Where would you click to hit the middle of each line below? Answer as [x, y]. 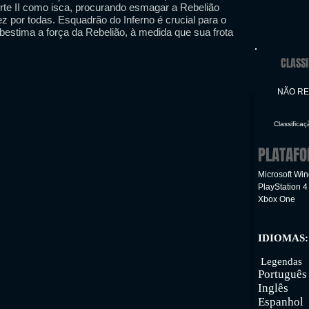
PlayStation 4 [283, 187]
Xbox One [277, 199]
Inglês [273, 288]
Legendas [280, 261]
